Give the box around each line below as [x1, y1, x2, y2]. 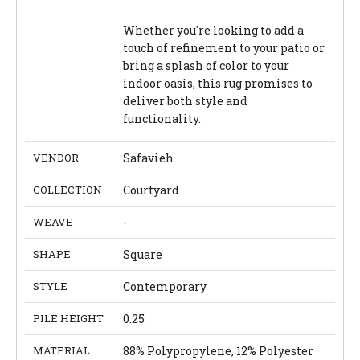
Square [123, 247, 162, 263]
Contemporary [123, 279, 207, 295]
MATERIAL [33, 343, 90, 358]
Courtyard [123, 182, 179, 198]
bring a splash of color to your [123, 58, 289, 74]
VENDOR [33, 150, 79, 166]
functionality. [123, 111, 201, 127]
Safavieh [123, 150, 174, 166]
